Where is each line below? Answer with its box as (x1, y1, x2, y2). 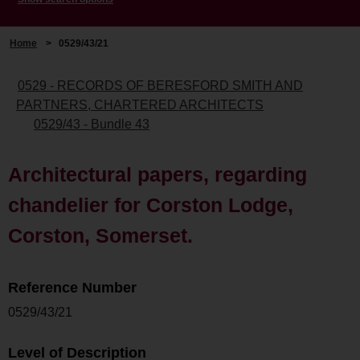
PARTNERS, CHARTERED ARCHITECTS (16, 97, 264, 112)
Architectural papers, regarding (8, 162, 307, 186)
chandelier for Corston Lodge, (8, 193, 293, 216)
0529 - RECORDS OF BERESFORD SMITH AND (18, 78, 303, 92)
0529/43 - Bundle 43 (34, 117, 149, 131)
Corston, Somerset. (8, 223, 193, 247)
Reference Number (8, 279, 137, 296)
